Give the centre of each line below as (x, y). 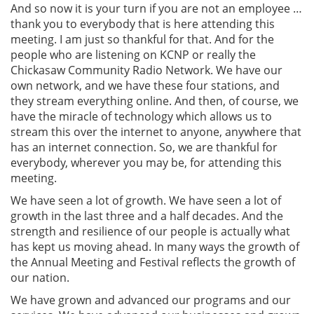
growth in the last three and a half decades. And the (147, 216)
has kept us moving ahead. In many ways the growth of (155, 246)
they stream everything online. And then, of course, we (155, 101)
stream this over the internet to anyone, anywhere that (156, 131)
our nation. (41, 277)
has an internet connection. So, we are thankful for (144, 147)
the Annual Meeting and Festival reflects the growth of (153, 262)
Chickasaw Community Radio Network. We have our (146, 70)
